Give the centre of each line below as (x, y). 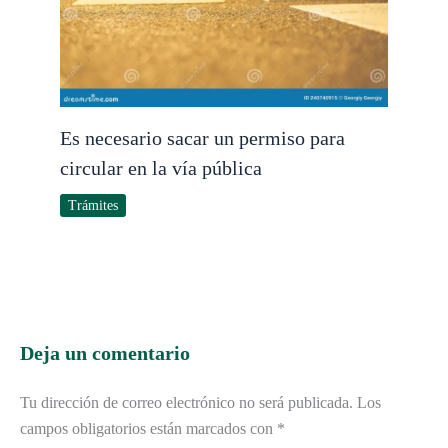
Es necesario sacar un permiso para (202, 138)
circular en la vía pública (161, 168)
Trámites (93, 206)
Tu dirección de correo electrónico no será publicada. (186, 403)
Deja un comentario (105, 353)
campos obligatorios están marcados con (148, 429)
